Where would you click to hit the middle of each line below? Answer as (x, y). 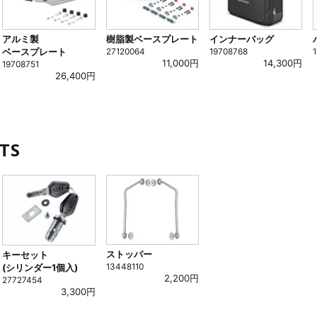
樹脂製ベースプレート (152, 38)
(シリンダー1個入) (40, 267)
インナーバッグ (241, 38)
